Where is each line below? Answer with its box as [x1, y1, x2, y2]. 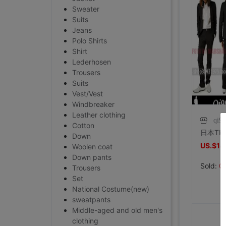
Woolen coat [72, 142, 112, 151]
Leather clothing [72, 110, 126, 119]
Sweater [72, 5, 99, 13]
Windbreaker [72, 100, 115, 108]
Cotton [72, 121, 94, 130]
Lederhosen [72, 58, 111, 66]
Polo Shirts [72, 36, 107, 45]
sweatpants [72, 195, 110, 204]
